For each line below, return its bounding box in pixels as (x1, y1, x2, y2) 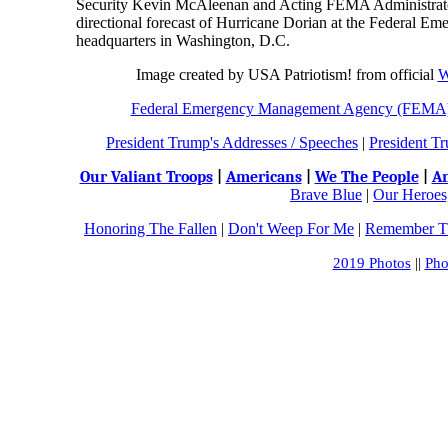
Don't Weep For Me (228, 220, 354, 237)
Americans (225, 168, 302, 186)
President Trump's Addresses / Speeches (106, 134, 358, 151)
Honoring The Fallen (84, 220, 217, 237)
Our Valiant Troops (79, 168, 213, 186)
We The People (314, 168, 419, 186)
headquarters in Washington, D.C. (76, 32, 290, 49)
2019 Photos (332, 255, 411, 271)
